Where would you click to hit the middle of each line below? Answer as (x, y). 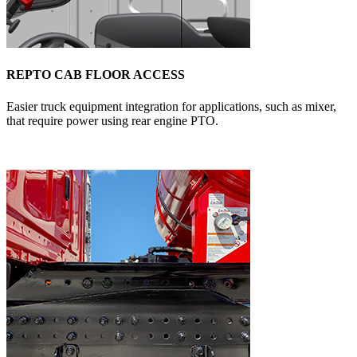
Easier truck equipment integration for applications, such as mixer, (171, 106)
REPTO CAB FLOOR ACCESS (96, 75)
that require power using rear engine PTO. (112, 120)
